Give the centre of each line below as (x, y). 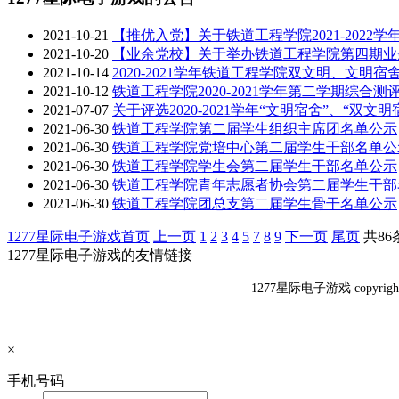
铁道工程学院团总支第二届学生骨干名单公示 (255, 203)
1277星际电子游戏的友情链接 (100, 255)
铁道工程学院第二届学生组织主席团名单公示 (255, 128)
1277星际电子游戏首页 (78, 236)
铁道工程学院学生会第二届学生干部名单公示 (255, 166)
